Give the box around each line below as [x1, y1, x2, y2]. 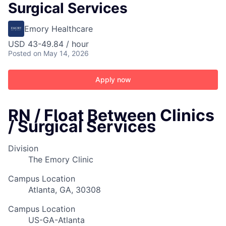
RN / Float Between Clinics [8, 105, 214, 125]
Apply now [95, 75, 131, 84]
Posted [8, 49, 31, 58]
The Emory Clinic [28, 154, 93, 165]
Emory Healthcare [24, 24, 93, 34]
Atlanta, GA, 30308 [28, 185, 101, 195]
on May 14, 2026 [33, 49, 89, 58]
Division [8, 143, 38, 154]
